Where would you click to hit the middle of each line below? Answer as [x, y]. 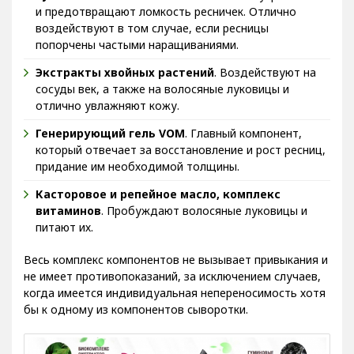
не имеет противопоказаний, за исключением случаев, [172, 277]
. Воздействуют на [265, 73]
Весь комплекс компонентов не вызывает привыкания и [176, 260]
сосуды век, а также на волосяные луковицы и [162, 89]
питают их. [64, 228]
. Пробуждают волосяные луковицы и [204, 211]
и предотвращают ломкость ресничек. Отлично [166, 12]
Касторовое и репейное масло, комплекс [158, 194]
